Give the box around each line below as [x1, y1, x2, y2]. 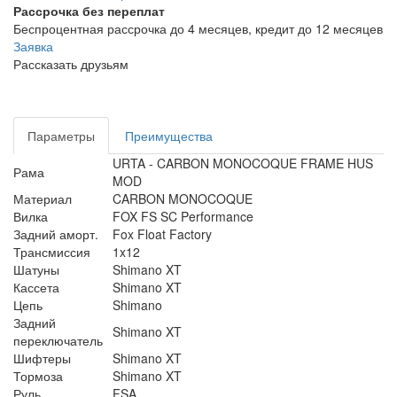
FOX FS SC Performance [113, 207, 253, 225]
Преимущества [125, 127, 213, 144]
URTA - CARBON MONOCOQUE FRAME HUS [113, 154, 373, 172]
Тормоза [13, 367, 63, 385]
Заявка [13, 37, 53, 55]
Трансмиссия [13, 243, 90, 261]
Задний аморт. [13, 225, 98, 243]
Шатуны [13, 261, 59, 278]
